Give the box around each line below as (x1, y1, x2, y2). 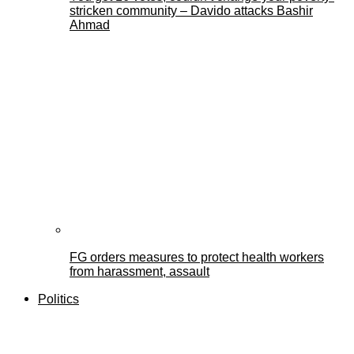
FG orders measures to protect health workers (70, 250, 324, 265)
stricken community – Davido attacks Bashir (70, 4, 313, 18)
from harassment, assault (70, 265, 209, 279)
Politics (38, 292, 79, 307)
